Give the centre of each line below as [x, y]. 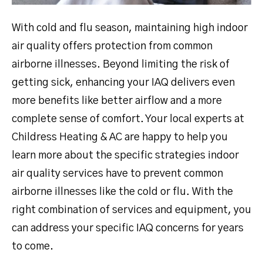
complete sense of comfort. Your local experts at [128, 119]
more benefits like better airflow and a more [117, 101]
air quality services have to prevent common [117, 173]
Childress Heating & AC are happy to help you [120, 137]
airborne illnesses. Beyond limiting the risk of [121, 64]
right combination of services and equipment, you [131, 210]
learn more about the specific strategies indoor [125, 155]
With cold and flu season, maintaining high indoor [130, 28]
